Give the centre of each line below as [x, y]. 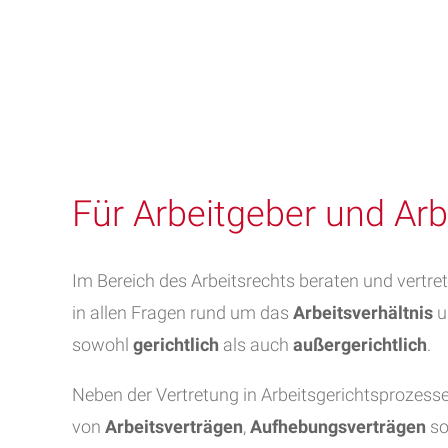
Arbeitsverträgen [174, 426]
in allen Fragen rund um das [182, 312]
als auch [256, 344]
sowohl [102, 344]
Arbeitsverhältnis [363, 312]
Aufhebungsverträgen [338, 426]
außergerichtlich [360, 344]
